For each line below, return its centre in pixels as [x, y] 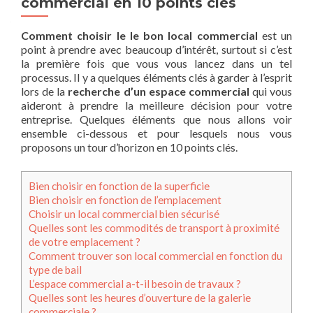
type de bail [55, 269]
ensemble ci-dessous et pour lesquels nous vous [156, 133]
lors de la [45, 91]
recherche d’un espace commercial [159, 91]
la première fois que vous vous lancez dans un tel [156, 63]
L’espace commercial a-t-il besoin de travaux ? [135, 283]
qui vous [270, 91]
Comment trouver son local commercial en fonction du [155, 255]
